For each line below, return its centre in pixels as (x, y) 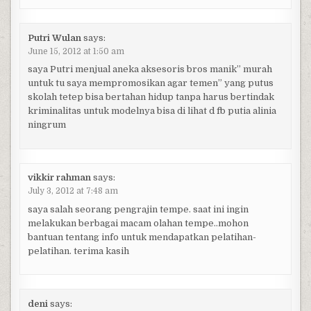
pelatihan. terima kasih (78, 251)
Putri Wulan (54, 37)
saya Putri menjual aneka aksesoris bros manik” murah (150, 69)
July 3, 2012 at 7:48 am (73, 191)
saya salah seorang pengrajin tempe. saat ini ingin (138, 209)
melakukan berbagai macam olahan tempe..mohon (138, 223)
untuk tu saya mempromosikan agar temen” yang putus (150, 83)
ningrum (47, 125)
